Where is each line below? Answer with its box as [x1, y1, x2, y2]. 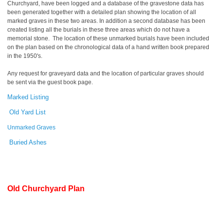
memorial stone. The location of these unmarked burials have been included [7, 35, 209, 42]
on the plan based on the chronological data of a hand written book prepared [7, 44, 209, 51]
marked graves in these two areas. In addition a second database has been [7, 18, 205, 25]
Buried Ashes [9, 138, 47, 146]
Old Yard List [9, 109, 46, 116]
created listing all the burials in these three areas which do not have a [7, 26, 190, 34]
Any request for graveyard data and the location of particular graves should [7, 70, 204, 77]
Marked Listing [7, 93, 49, 101]
